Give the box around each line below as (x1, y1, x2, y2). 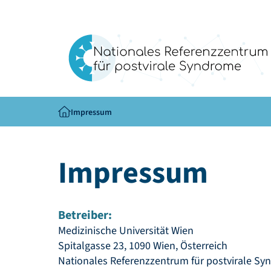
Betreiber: (58, 207, 112, 224)
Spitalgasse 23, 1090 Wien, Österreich (58, 238, 227, 253)
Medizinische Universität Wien (58, 223, 194, 238)
